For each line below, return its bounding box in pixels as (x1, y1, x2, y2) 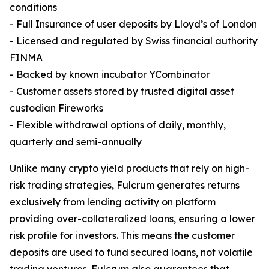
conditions (10, 1, 57, 14)
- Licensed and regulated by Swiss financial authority (10, 35, 258, 47)
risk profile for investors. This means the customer (10, 229, 235, 242)
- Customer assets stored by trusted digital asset (10, 85, 234, 98)
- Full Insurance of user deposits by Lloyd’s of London (10, 18, 257, 31)
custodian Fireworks (10, 102, 103, 115)
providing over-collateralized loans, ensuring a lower (10, 213, 255, 225)
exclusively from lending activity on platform (10, 196, 216, 208)
